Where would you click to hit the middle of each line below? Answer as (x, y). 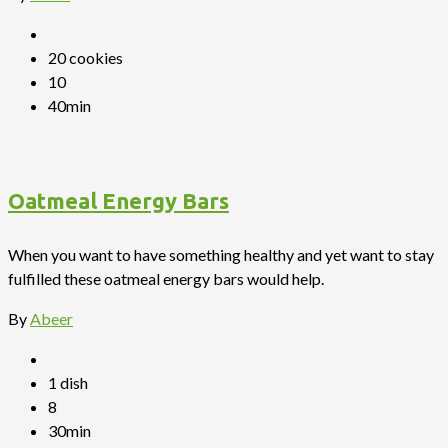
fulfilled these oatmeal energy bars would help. (166, 278)
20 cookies (85, 57)
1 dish (68, 382)
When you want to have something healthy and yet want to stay (221, 254)
